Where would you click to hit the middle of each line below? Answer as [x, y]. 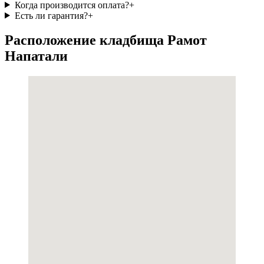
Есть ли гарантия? [51, 15]
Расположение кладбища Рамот [106, 40]
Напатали [36, 56]
